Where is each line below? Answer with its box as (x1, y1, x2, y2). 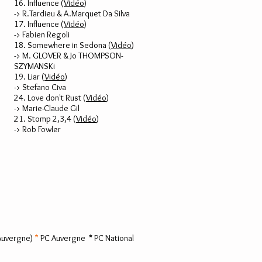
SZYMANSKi (14, 61, 55, 71)
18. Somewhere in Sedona (14, 40, 106, 50)
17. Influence (14, 19, 61, 29)
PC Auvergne (39, 233, 89, 243)
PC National (92, 233, 134, 243)
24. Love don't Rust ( (14, 92, 86, 103)
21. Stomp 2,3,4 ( (14, 113, 76, 124)
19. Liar (14, 71, 40, 82)
